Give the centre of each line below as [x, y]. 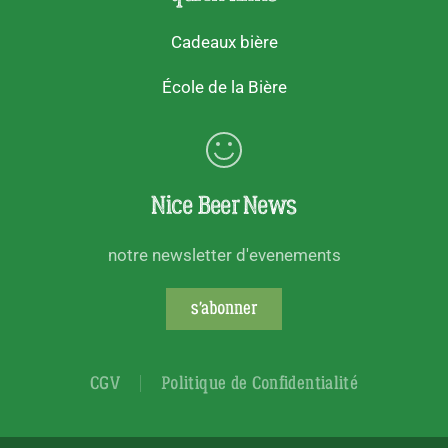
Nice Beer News [224, 206]
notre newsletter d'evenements [224, 255]
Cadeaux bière [224, 42]
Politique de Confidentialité [260, 384]
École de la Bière [224, 87]
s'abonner [224, 309]
